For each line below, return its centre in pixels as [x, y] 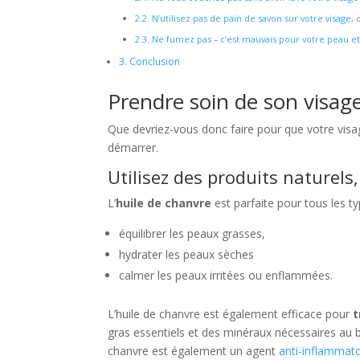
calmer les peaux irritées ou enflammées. [226, 276]
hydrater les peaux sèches [187, 255]
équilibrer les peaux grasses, [192, 234]
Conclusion [154, 62]
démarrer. [133, 148]
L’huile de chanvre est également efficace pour [231, 314]
